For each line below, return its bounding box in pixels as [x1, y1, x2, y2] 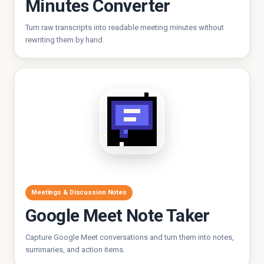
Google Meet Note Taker [25, 205, 210, 226]
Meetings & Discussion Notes [31, 189, 127, 196]
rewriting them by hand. [25, 35, 104, 44]
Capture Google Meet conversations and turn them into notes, [25, 233, 234, 242]
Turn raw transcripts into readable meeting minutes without [25, 23, 224, 32]
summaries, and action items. [25, 245, 125, 254]
